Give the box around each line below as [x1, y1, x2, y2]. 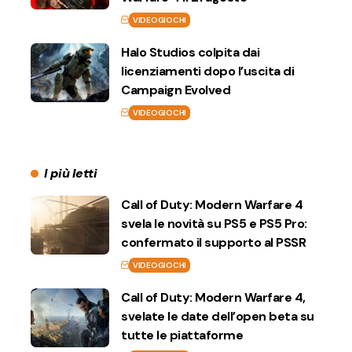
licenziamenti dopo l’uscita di [121, 62, 294, 79]
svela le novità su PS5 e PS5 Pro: [121, 214, 307, 232]
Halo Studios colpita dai [121, 43, 259, 60]
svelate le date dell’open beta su [121, 307, 314, 324]
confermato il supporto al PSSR [121, 233, 306, 251]
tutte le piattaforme [121, 326, 243, 343]
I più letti [43, 164, 97, 181]
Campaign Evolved [121, 81, 230, 98]
